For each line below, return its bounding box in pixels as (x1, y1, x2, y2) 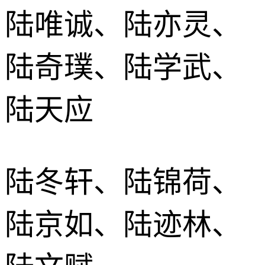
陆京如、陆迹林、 (5, 208, 241, 241)
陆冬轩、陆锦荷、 (5, 165, 241, 199)
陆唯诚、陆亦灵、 (5, 8, 241, 41)
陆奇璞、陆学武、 (5, 50, 241, 84)
